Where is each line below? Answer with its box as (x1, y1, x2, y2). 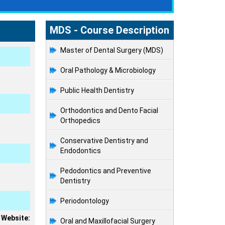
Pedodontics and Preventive (60, 167, 151, 175)
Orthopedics (60, 117, 100, 125)
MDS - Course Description (50, 24, 169, 37)
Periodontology (60, 197, 109, 205)
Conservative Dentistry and (60, 137, 148, 145)
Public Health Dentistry (60, 86, 134, 95)
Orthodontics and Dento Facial (60, 106, 158, 115)
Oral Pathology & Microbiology (60, 66, 156, 75)
